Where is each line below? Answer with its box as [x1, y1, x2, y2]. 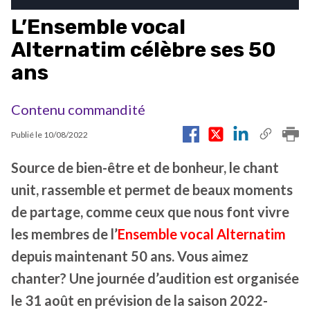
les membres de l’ [11, 226, 118, 243]
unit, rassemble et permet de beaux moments [11, 181, 293, 199]
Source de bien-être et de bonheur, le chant [11, 159, 279, 176]
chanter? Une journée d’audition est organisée [11, 270, 299, 287]
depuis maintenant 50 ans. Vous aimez [11, 248, 248, 265]
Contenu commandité [11, 101, 145, 118]
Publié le [11, 129, 44, 140]
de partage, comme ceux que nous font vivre [11, 203, 289, 221]
